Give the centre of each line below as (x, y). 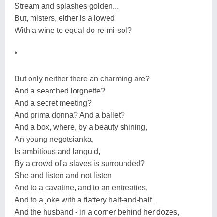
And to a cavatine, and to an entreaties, (81, 187)
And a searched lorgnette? (60, 91)
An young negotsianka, (54, 139)
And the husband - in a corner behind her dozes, (97, 212)
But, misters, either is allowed (65, 18)
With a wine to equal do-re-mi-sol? (73, 30)
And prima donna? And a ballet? (70, 115)
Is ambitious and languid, (57, 151)
